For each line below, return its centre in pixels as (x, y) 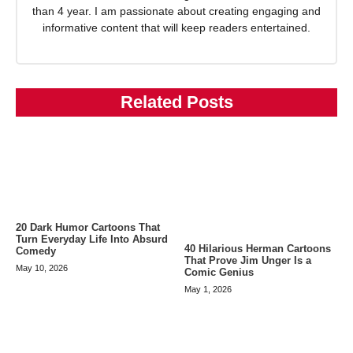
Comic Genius (219, 273)
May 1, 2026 (208, 290)
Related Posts (176, 102)
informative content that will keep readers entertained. (176, 27)
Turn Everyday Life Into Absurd (92, 239)
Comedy (36, 251)
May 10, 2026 (42, 268)
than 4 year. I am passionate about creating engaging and (176, 11)
